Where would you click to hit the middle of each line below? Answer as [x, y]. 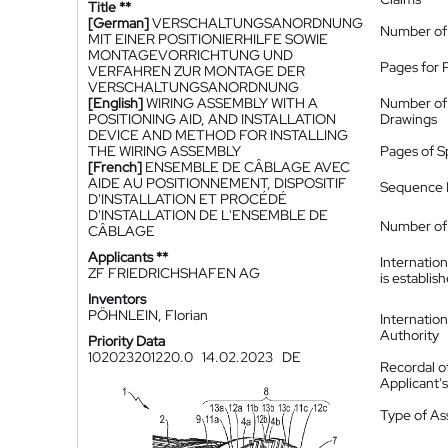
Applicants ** [128, 257]
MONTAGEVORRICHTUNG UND [190, 55]
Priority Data [126, 341]
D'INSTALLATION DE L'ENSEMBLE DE [208, 215]
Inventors [117, 299]
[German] [118, 23]
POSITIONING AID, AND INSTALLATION [212, 119]
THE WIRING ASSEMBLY [164, 151]
